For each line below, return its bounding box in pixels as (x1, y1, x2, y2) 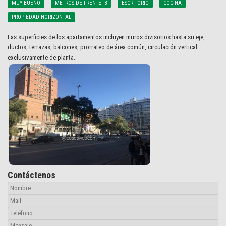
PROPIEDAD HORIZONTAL (12, 14, 71, 20)
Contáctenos (8, 169, 55, 180)
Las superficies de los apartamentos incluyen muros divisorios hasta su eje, (8, 33, 205, 41)
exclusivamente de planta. (8, 53, 75, 61)
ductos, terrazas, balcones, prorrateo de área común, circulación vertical (8, 43, 197, 51)
